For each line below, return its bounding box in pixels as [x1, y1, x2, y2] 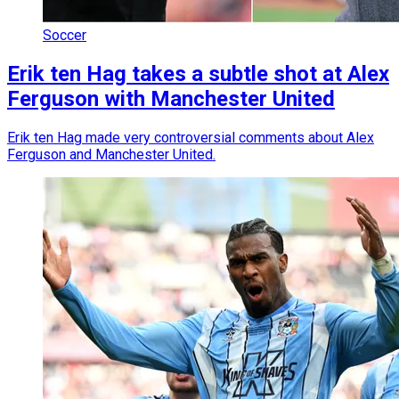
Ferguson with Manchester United [7, 85, 335, 111]
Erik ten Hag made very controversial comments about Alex [7, 128, 374, 146]
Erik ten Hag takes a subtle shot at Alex [7, 61, 389, 86]
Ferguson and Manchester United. [7, 145, 216, 163]
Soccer [43, 26, 86, 44]
